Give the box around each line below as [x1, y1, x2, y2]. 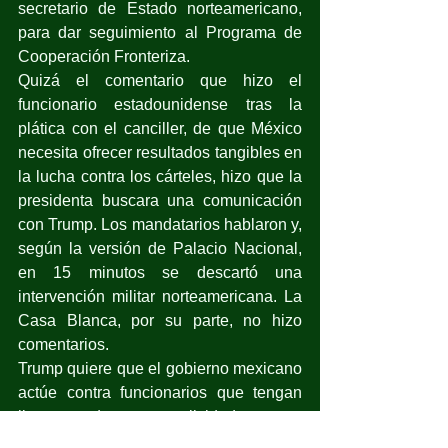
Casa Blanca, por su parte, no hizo [18, 311, 302, 329]
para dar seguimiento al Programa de [18, 23, 302, 41]
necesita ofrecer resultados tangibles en [18, 143, 302, 161]
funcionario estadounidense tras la [18, 95, 302, 113]
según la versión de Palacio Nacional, [18, 239, 302, 257]
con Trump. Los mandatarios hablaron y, [18, 215, 302, 233]
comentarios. [18, 335, 109, 353]
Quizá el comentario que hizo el [18, 71, 302, 89]
